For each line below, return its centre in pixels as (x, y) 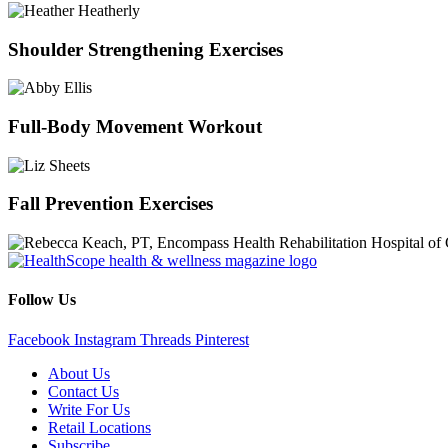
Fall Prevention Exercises (110, 204)
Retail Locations (99, 427)
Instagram (105, 339)
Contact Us (83, 391)
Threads (165, 339)
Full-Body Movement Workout (135, 126)
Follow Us (42, 300)
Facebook (39, 339)
